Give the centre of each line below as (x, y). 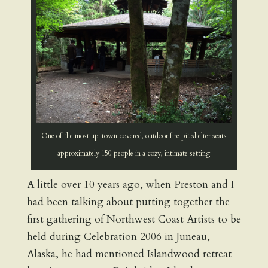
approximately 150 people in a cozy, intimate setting (134, 153)
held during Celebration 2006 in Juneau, (118, 237)
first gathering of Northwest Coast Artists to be (134, 220)
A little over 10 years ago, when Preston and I (130, 185)
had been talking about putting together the (128, 202)
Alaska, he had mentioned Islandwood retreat (129, 254)
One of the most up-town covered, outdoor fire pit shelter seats (134, 136)
